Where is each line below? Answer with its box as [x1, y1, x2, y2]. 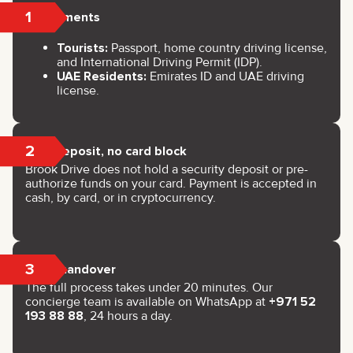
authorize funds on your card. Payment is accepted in [25, 175, 317, 191]
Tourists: [57, 39, 108, 56]
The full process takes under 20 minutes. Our [25, 279, 273, 295]
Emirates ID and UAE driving [147, 68, 304, 84]
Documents [32, 9, 100, 25]
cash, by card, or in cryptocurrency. [25, 189, 216, 206]
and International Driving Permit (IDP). [57, 54, 262, 70]
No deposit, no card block [35, 143, 187, 159]
